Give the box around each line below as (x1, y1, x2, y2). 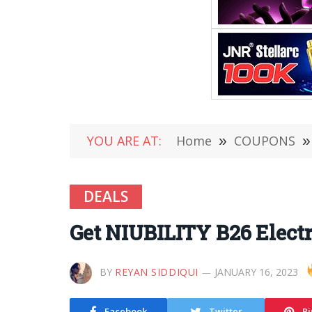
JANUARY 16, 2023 (214, 265, 298, 279)
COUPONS (234, 132, 295, 149)
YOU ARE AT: (87, 132, 162, 149)
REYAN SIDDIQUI (115, 265, 198, 279)
